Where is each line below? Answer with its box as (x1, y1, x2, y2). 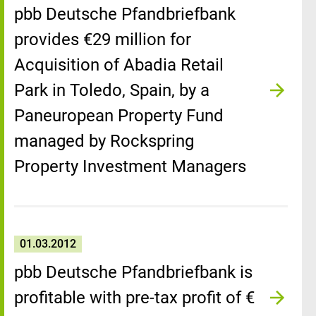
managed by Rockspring (14, 131, 194, 151)
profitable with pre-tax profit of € (14, 288, 255, 308)
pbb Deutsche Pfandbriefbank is (14, 262, 253, 282)
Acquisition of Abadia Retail (14, 55, 224, 75)
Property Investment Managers (14, 157, 246, 176)
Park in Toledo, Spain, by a (14, 80, 209, 100)
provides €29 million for (14, 30, 191, 49)
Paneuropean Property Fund (14, 106, 224, 126)
